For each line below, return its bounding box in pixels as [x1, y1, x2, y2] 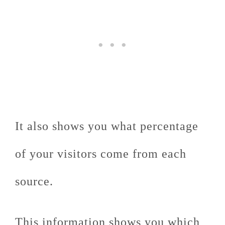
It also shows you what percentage [15, 120, 198, 133]
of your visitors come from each [15, 147, 186, 160]
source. [15, 175, 53, 188]
